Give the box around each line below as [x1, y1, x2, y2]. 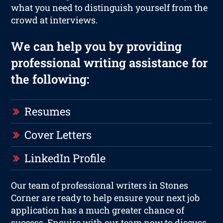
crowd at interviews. [11, 13, 98, 26]
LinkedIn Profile [24, 150, 106, 165]
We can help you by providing [11, 38, 182, 54]
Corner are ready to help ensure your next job [11, 191, 200, 204]
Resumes [24, 104, 71, 118]
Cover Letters [24, 127, 92, 142]
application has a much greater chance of [11, 204, 185, 216]
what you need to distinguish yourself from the [11, 1, 208, 13]
